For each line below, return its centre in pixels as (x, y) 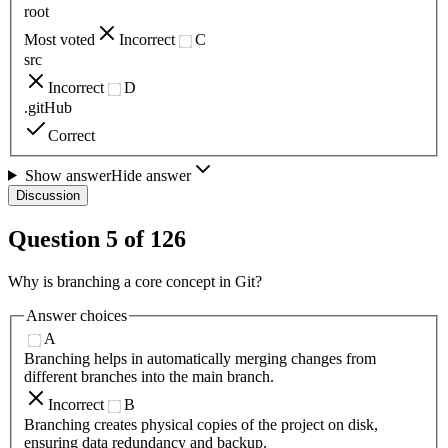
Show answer (67, 175)
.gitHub (48, 107)
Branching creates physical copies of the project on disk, (201, 424)
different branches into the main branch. (149, 376)
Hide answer (150, 175)
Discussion (48, 195)
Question (57, 238)
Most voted (59, 40)
